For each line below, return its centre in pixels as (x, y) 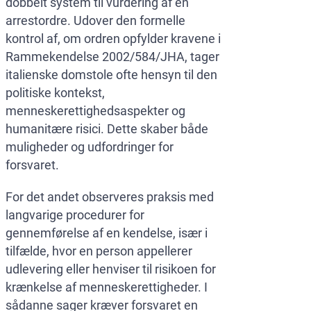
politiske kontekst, (55, 93)
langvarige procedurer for (75, 215)
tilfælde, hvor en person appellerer (99, 251)
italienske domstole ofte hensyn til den (111, 75)
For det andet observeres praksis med (110, 197)
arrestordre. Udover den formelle (95, 21)
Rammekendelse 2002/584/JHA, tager (112, 57)
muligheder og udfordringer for (90, 147)
